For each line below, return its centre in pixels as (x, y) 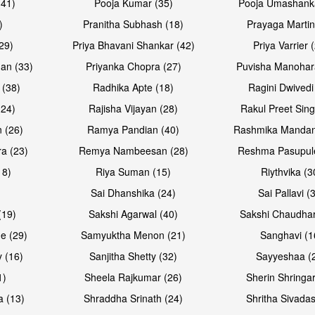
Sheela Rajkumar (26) (134, 277)
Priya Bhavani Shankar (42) (133, 45)
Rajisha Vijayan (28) (134, 108)
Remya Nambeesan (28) (133, 150)
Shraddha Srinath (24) (134, 298)
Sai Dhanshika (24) (134, 192)
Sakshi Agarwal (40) (134, 213)
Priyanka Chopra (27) (133, 66)
